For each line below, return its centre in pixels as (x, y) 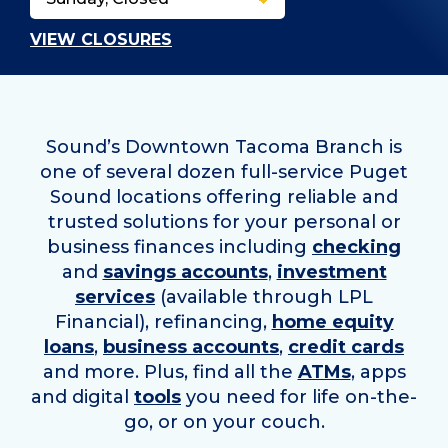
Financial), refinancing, (163, 321)
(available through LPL (264, 296)
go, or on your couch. (224, 421)
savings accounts (185, 271)
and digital (82, 396)
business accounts (191, 346)
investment (331, 271)
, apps (378, 371)
